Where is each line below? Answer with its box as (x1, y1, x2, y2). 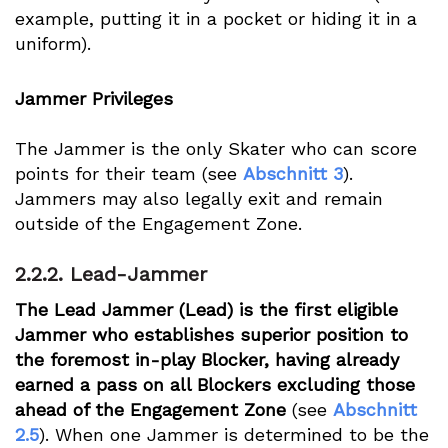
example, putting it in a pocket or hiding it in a (15, 7, 417, 29)
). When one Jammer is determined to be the (39, 423, 429, 445)
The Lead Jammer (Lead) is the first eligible (15, 298, 398, 320)
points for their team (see (15, 162, 243, 184)
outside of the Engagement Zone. (15, 212, 302, 234)
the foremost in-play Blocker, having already (15, 348, 399, 370)
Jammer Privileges (15, 87, 173, 109)
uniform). (15, 32, 91, 54)
